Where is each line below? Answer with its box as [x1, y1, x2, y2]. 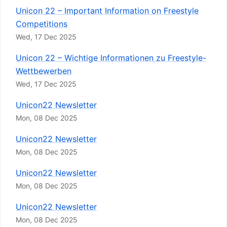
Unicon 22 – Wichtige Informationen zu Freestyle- [16, 53, 206, 63]
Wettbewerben [16, 66, 71, 76]
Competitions [16, 19, 67, 29]
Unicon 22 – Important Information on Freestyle [16, 6, 199, 16]
